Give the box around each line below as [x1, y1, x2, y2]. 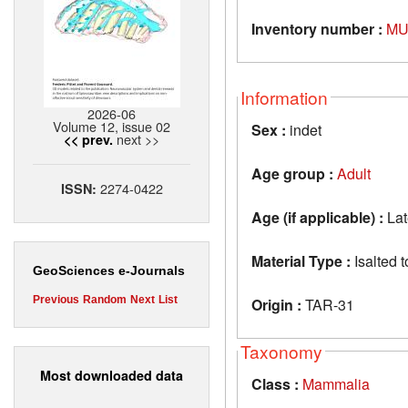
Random [83, 293, 127, 307]
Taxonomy [240, 338, 322, 363]
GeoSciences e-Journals [33, 263, 185, 279]
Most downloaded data [40, 365, 183, 384]
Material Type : [251, 250, 351, 271]
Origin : [251, 293, 301, 315]
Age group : [251, 162, 333, 184]
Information [240, 84, 328, 109]
